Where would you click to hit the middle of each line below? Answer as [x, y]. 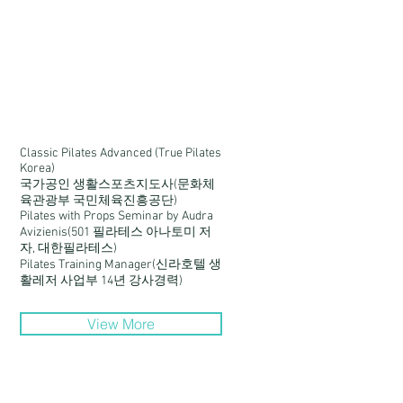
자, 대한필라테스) [68, 249]
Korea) [37, 169]
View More [121, 324]
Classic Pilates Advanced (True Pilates [121, 153]
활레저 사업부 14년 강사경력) [101, 281]
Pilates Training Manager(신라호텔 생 [121, 265]
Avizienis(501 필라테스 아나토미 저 [116, 233]
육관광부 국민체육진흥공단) [99, 201]
